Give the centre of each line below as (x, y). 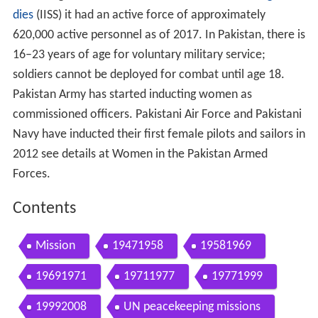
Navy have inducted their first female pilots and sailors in (159, 135)
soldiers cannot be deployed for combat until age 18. (148, 75)
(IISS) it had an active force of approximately (149, 16)
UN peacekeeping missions (192, 307)
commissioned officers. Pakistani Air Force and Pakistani (157, 115)
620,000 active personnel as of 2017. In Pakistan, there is (159, 35)
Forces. (31, 175)
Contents (44, 209)
